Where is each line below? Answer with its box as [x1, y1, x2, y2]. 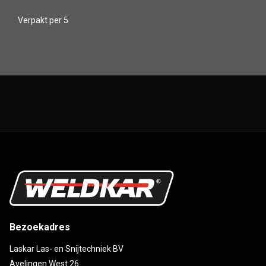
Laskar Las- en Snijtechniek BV [9, 243, 123, 254]
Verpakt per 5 [18, 15, 68, 25]
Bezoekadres [9, 221, 70, 233]
